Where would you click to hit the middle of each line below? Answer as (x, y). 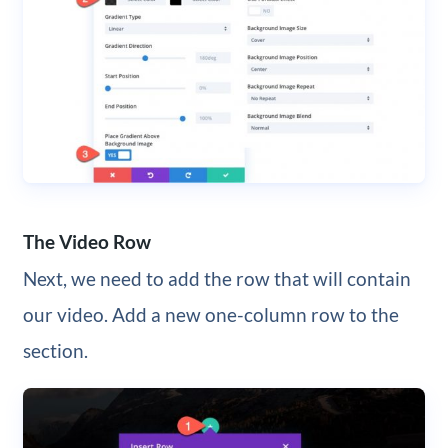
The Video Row (86, 241)
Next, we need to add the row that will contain (216, 279)
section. (55, 351)
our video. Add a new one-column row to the (210, 315)
